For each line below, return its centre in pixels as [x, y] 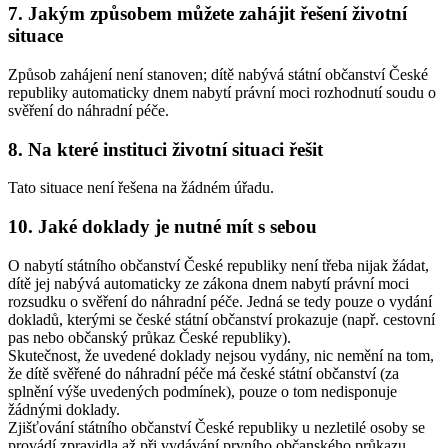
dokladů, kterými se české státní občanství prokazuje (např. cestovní [221, 319]
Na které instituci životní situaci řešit [175, 149]
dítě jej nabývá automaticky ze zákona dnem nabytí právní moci [208, 283]
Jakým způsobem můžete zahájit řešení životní [217, 14]
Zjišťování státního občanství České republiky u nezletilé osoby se [216, 427]
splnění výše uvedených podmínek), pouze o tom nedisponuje [202, 391]
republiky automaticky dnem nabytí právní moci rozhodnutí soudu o [222, 92]
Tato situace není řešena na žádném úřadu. [141, 188]
